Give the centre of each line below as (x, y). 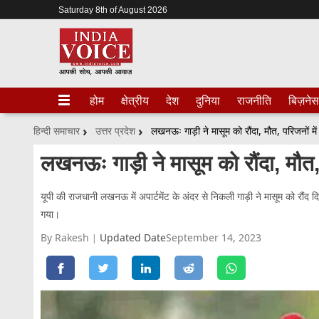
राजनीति (254, 100)
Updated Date (133, 237)
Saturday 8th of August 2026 (113, 10)
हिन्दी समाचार (57, 130)
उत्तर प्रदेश (115, 130)
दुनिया (208, 100)
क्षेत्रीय (135, 100)
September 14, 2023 (214, 237)
